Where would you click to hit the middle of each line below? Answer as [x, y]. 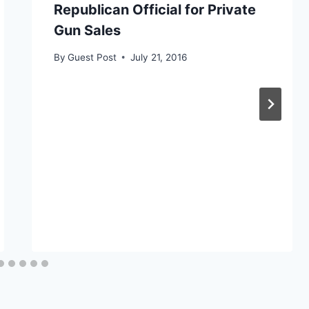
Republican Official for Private [154, 10]
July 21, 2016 [158, 57]
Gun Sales [87, 31]
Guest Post [92, 57]
